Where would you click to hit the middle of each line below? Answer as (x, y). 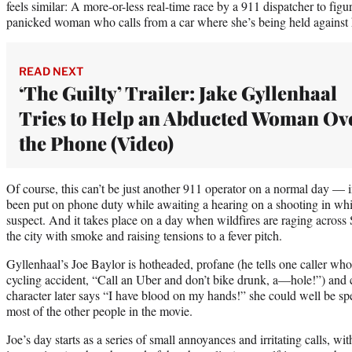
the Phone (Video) (96, 143)
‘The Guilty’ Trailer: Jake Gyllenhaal (178, 92)
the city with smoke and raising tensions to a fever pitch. (144, 235)
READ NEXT (51, 71)
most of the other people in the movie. (99, 310)
